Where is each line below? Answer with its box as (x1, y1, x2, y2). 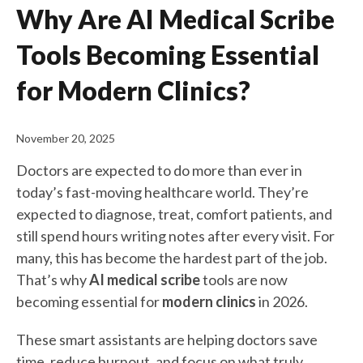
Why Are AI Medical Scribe (16, 2, 335, 35)
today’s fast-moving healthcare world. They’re (16, 182, 309, 201)
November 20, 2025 (16, 130, 115, 145)
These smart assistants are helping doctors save (16, 330, 318, 348)
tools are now (200, 270, 288, 288)
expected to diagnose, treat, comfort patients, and (16, 204, 332, 223)
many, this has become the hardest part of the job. (16, 248, 327, 267)
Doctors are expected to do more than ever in (16, 160, 302, 179)
